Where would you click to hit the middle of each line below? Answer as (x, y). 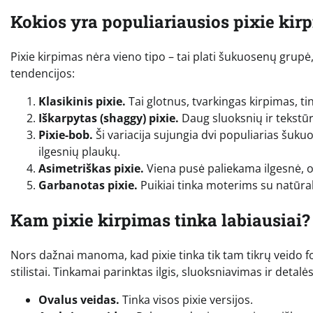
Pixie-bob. (66, 135)
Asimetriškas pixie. (91, 169)
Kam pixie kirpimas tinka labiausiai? (160, 220)
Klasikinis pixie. (82, 102)
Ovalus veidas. (79, 300)
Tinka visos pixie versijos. (186, 300)
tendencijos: (43, 74)
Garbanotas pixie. (88, 185)
